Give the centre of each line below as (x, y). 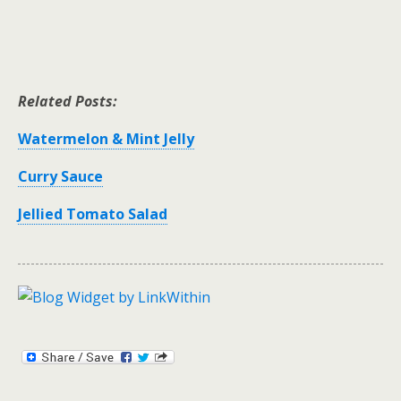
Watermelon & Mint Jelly (106, 138)
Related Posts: (68, 101)
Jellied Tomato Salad (93, 213)
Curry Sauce (60, 176)
